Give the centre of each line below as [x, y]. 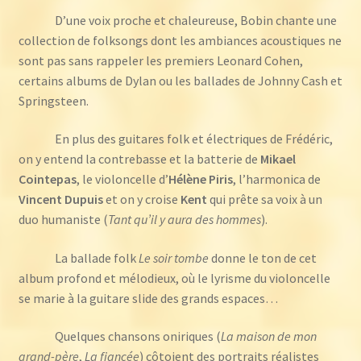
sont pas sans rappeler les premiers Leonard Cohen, [160, 60]
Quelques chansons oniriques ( [131, 336]
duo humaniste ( [63, 220]
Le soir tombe [173, 257]
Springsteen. [53, 100]
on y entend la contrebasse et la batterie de [139, 159]
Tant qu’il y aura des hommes [184, 220]
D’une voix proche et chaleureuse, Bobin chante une [189, 20]
